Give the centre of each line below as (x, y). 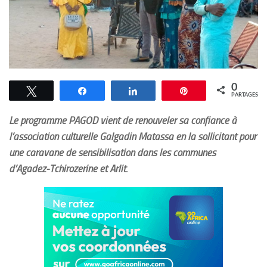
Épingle (209, 91)
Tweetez (59, 91)
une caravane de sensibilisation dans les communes (112, 153)
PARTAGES (245, 95)
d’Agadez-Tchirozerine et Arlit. (68, 169)
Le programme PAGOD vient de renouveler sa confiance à (123, 121)
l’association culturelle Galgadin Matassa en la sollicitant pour (133, 137)
